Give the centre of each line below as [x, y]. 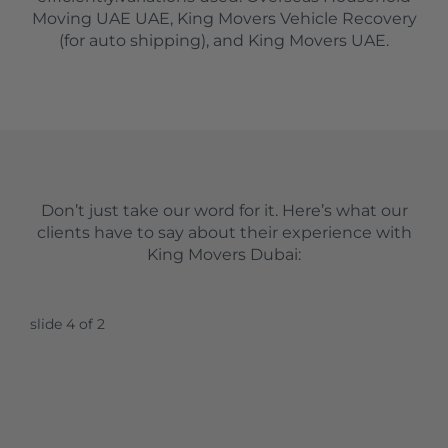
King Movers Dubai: [224, 254]
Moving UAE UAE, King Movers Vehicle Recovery [224, 18]
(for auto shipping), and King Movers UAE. [224, 40]
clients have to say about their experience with [224, 232]
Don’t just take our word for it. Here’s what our [224, 210]
